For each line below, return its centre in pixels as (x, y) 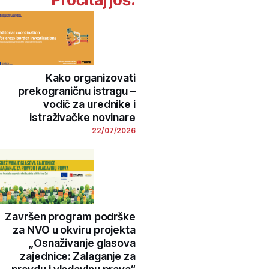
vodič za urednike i (89, 104)
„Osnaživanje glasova (82, 243)
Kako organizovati (90, 78)
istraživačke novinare (83, 118)
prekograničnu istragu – (77, 91)
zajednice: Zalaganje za (78, 256)
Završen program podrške (70, 216)
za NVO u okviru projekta (74, 229)
